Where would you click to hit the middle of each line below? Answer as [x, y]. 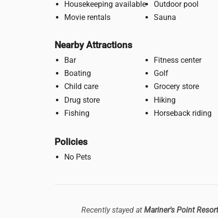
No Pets [78, 157]
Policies [71, 142]
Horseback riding [183, 113]
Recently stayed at [113, 210]
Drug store [82, 100]
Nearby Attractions [93, 45]
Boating [78, 73]
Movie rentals [87, 18]
